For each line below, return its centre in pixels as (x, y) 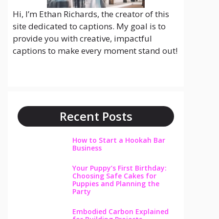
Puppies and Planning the (116, 183)
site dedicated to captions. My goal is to (89, 26)
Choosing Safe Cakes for (114, 175)
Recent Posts (96, 116)
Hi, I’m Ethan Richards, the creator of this (91, 14)
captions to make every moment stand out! (95, 51)
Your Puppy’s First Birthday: (119, 168)
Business (87, 148)
